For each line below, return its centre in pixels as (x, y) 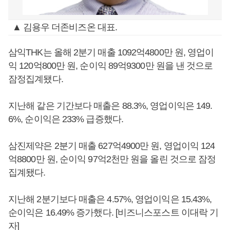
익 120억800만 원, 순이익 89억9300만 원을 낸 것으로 (111, 66)
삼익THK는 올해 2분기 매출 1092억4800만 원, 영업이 (111, 52)
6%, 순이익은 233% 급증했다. (66, 119)
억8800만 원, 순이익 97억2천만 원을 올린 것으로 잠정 (112, 159)
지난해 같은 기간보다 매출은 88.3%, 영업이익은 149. (110, 106)
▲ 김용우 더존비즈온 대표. (65, 27)
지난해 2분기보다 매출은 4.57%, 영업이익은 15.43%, (110, 199)
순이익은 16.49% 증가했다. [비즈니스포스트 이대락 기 (113, 213)
